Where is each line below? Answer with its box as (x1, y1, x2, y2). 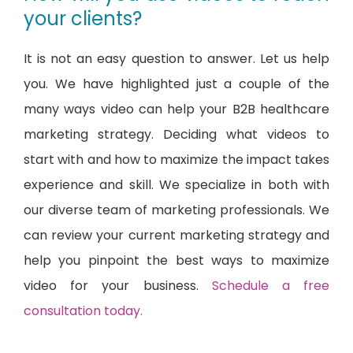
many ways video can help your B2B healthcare (24, 100, 329, 119)
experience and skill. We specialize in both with (24, 176, 329, 195)
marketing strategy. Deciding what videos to (24, 125, 329, 144)
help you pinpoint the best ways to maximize (24, 251, 329, 270)
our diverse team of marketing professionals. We (24, 201, 329, 220)
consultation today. (24, 302, 143, 321)
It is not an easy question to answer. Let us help (24, 50, 329, 69)
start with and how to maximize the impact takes (24, 150, 329, 169)
